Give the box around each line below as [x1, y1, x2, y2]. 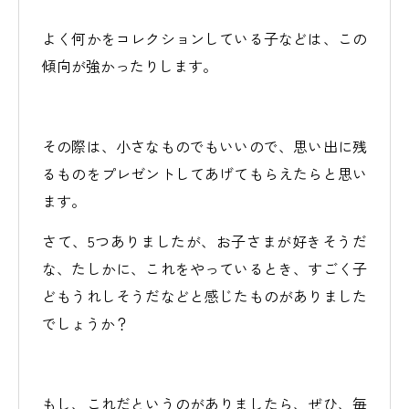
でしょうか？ [42, 312, 130, 334]
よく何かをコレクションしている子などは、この [42, 27, 367, 49]
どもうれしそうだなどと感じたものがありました [42, 285, 367, 307]
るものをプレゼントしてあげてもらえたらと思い [42, 163, 367, 184]
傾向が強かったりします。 [42, 55, 217, 77]
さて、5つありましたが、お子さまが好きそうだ [42, 230, 367, 252]
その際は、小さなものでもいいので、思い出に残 [42, 135, 367, 157]
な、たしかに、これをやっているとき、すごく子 [42, 257, 367, 279]
